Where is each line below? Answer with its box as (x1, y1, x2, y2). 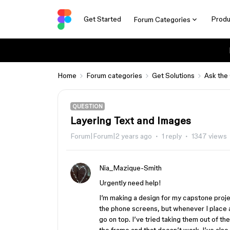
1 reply (162, 132, 182, 140)
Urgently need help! (99, 179, 161, 187)
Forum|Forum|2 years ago (70, 132, 152, 140)
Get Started (83, 15, 121, 23)
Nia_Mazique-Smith (99, 164, 162, 172)
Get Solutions (152, 71, 195, 80)
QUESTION (72, 103, 103, 109)
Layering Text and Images (70, 115, 191, 126)
